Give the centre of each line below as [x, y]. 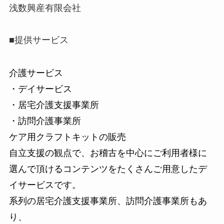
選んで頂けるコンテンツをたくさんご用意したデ [108, 169]
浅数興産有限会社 [45, 8]
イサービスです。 [45, 185]
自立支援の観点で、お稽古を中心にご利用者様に [108, 153]
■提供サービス [38, 40]
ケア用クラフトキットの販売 [67, 137]
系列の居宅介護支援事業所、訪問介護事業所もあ [108, 201]
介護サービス [36, 73]
